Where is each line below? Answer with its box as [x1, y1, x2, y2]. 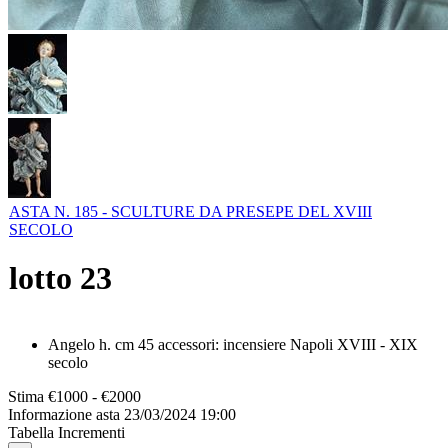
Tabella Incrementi [8, 423, 125, 441]
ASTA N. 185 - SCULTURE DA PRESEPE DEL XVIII [9, 202, 372, 220]
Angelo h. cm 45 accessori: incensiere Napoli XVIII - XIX [48, 335, 418, 353]
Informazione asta [8, 405, 120, 423]
